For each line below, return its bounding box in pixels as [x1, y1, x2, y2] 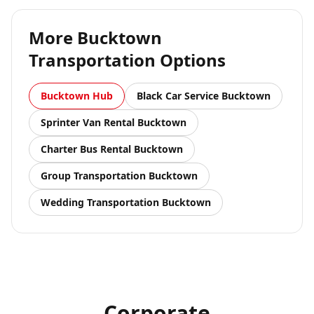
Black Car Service [137, 89, 219, 102]
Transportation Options [29, 48, 226, 71]
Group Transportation [41, 169, 146, 182]
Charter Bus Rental [41, 142, 131, 156]
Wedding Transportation [41, 196, 159, 209]
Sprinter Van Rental [41, 116, 135, 129]
